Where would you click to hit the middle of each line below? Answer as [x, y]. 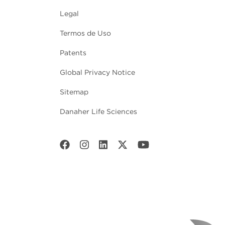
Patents [73, 53]
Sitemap [74, 92]
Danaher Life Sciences [98, 112]
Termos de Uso [85, 33]
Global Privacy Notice [97, 73]
